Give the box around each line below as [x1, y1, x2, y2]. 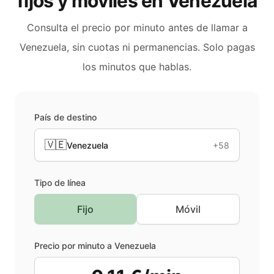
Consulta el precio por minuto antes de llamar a [26, 21, 248, 34]
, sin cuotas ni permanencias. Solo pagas [66, 41, 255, 53]
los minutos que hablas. [83, 61, 191, 73]
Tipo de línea [34, 177, 86, 188]
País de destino [34, 112, 97, 122]
